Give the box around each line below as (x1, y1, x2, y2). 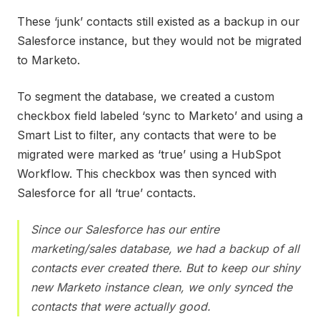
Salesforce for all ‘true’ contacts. (17, 186, 196, 201)
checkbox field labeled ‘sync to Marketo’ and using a (17, 109, 303, 124)
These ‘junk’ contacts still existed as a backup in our (17, 14, 300, 29)
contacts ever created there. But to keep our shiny (31, 261, 300, 276)
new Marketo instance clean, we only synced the (31, 280, 292, 295)
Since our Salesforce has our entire (31, 222, 219, 237)
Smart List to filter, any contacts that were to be (17, 128, 276, 143)
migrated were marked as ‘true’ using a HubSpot (17, 147, 281, 162)
